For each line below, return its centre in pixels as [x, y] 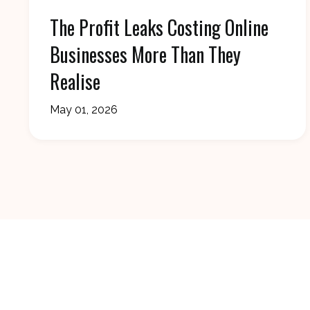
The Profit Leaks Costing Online [159, 28]
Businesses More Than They [145, 55]
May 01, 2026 [84, 110]
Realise [75, 82]
